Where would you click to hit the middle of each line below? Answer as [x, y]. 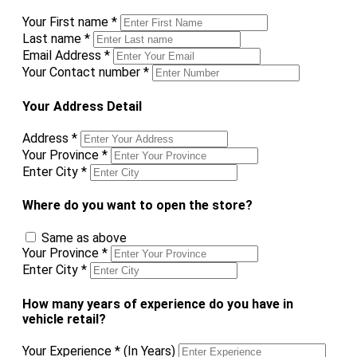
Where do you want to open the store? [137, 206]
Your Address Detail [82, 106]
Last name [53, 39]
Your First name [67, 22]
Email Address [63, 56]
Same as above [84, 238]
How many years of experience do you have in [158, 304]
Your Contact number [83, 73]
